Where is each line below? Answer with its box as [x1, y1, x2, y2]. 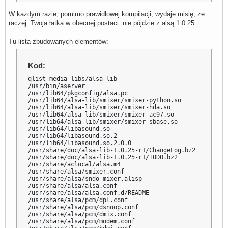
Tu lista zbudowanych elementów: [9, 38, 108, 46]
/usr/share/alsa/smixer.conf [28, 167, 125, 175]
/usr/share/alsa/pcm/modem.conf [28, 217, 135, 225]
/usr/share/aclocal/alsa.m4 [28, 160, 121, 168]
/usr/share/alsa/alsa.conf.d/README [28, 189, 150, 196]
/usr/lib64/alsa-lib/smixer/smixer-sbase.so [28, 118, 178, 125]
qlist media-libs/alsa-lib [28, 75, 118, 82]
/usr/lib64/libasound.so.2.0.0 [28, 139, 132, 147]
